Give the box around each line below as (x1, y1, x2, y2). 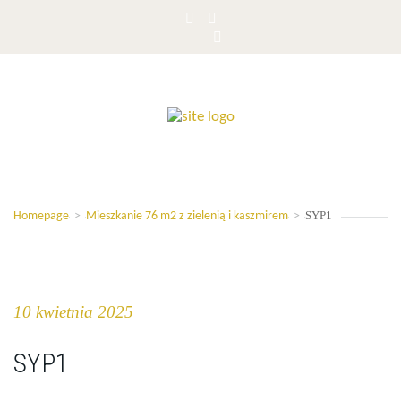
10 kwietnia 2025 (13, 303, 133, 322)
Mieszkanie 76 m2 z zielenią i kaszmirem (86, 210, 288, 223)
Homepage (13, 210, 69, 223)
